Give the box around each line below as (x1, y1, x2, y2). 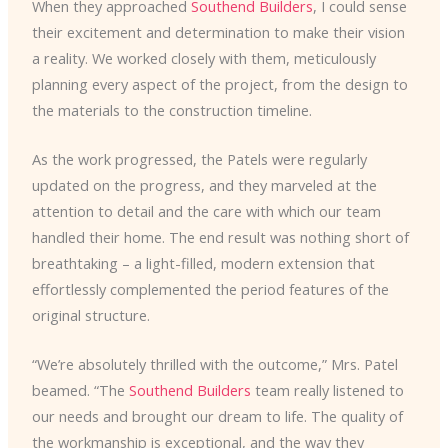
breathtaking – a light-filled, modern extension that (31, 253, 375, 274)
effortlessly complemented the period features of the (31, 279, 389, 300)
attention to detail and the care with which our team (31, 201, 381, 222)
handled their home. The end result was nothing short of (31, 227, 409, 248)
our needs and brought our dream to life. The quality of (31, 406, 403, 427)
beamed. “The (31, 380, 129, 401)
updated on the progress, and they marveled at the (31, 175, 377, 196)
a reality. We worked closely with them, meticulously (31, 47, 376, 68)
